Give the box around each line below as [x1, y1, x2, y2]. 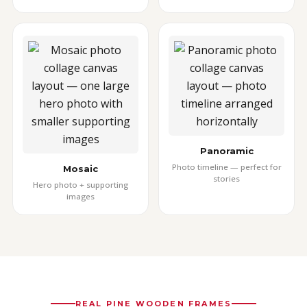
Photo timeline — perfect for [171, 162, 282, 172]
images [66, 191, 95, 201]
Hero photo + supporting [33, 180, 128, 190]
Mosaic [63, 163, 98, 174]
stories [213, 173, 240, 184]
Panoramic [199, 145, 254, 156]
